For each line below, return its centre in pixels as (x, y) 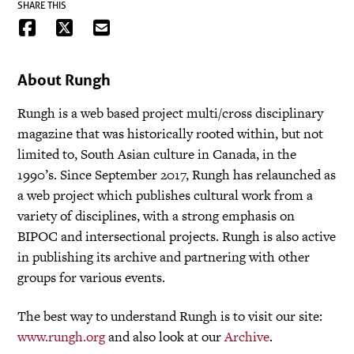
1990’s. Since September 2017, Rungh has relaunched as (177, 175)
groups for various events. (92, 278)
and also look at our (165, 337)
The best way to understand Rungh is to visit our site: (170, 316)
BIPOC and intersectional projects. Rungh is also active (177, 237)
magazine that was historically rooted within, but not (171, 134)
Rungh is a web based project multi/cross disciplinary (171, 113)
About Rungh (64, 80)
